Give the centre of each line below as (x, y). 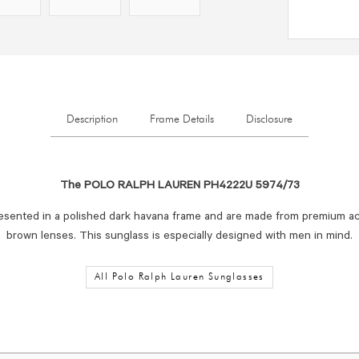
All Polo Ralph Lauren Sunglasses (179, 278)
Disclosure (269, 120)
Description (92, 120)
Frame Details (182, 120)
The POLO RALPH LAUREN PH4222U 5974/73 (179, 187)
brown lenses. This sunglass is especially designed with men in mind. (179, 237)
